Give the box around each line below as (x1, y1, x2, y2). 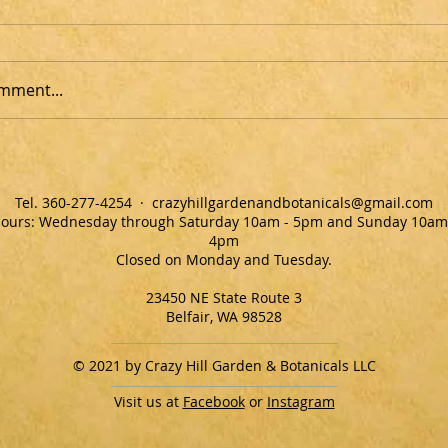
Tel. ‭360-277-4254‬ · (14, 193, 152, 212)
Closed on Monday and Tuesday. (115, 250, 332, 269)
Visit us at (113, 392, 183, 411)
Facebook (182, 392, 245, 411)
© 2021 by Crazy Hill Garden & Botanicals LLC (72, 356, 376, 375)
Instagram (266, 392, 335, 411)
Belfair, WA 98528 (165, 307, 282, 326)
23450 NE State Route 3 (145, 288, 302, 307)
